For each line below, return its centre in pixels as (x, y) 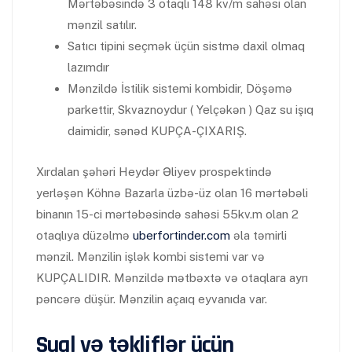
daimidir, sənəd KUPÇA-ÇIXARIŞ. (157, 131)
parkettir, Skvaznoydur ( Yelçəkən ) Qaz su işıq (191, 110)
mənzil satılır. (102, 25)
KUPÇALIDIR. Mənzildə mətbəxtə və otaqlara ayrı (172, 278)
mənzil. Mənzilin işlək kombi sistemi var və (150, 257)
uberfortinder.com (181, 235)
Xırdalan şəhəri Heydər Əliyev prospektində (154, 172)
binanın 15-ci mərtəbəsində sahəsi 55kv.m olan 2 (167, 214)
